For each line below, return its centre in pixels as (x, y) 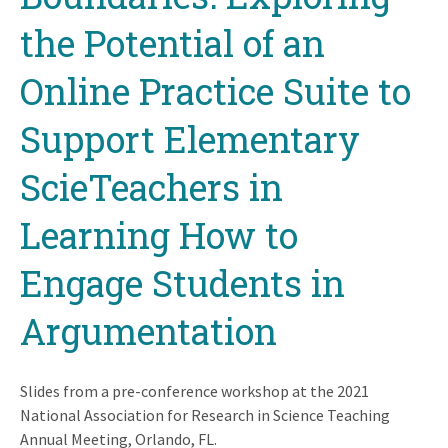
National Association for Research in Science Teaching (205, 414)
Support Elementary (190, 138)
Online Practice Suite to (215, 90)
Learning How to (159, 234)
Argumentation (148, 330)
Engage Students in (182, 282)
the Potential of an (172, 42)
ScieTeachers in (151, 186)
